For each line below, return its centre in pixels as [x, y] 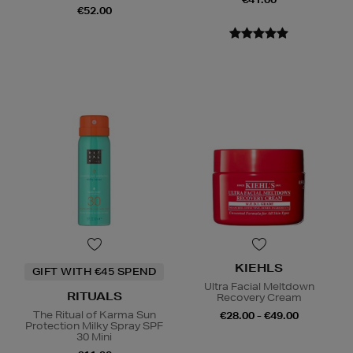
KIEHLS [259, 268]
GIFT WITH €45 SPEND [94, 272]
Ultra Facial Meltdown [259, 287]
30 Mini [94, 337]
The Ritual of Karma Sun [94, 315]
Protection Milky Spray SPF [94, 326]
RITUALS [94, 297]
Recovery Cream [259, 298]
